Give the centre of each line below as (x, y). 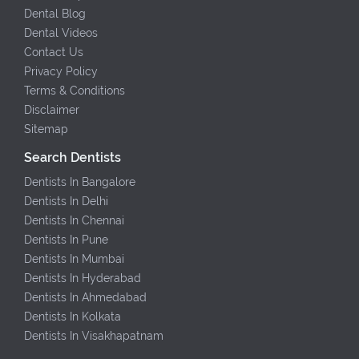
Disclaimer (52, 110)
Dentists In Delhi (66, 202)
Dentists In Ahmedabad (85, 298)
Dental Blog (55, 14)
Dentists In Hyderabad (83, 278)
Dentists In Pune (66, 240)
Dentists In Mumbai (74, 259)
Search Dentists (73, 158)
